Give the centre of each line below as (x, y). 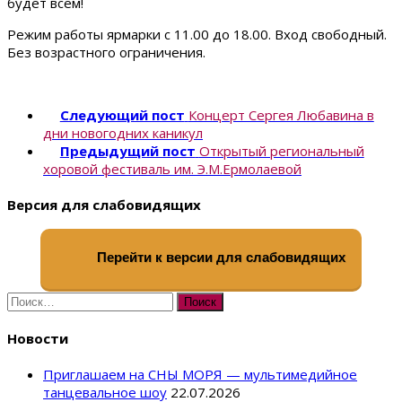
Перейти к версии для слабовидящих (219, 258)
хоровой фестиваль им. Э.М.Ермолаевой (172, 169)
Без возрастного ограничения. (106, 52)
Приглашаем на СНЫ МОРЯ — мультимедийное (200, 374)
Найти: (28, 300)
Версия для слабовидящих (104, 205)
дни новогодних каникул (123, 133)
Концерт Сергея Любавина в (281, 115)
